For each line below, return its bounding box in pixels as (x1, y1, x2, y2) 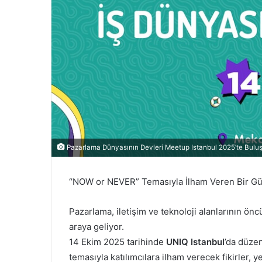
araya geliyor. (69, 220, 124, 232)
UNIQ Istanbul (166, 236, 225, 247)
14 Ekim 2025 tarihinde (69, 236, 166, 247)
